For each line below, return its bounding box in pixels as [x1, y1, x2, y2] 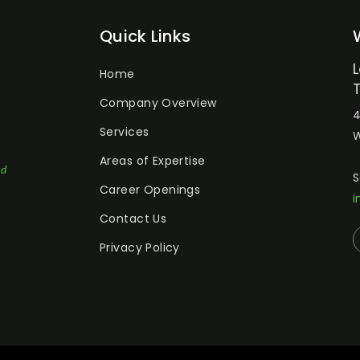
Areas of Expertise [100, 152, 206, 169]
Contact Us [100, 210, 167, 227]
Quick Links [100, 24, 191, 47]
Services [100, 123, 149, 140]
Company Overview [100, 94, 217, 111]
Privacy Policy [100, 239, 180, 256]
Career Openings [100, 181, 201, 198]
